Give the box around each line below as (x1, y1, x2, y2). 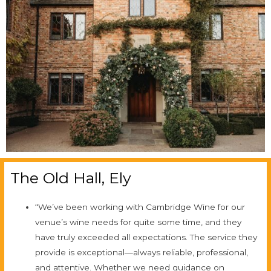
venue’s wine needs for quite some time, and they (35, 217, 242, 227)
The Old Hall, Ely (10, 168, 131, 187)
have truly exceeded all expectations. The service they (35, 232, 258, 242)
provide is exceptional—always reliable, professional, (35, 247, 249, 257)
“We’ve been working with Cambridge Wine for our (35, 201, 246, 212)
